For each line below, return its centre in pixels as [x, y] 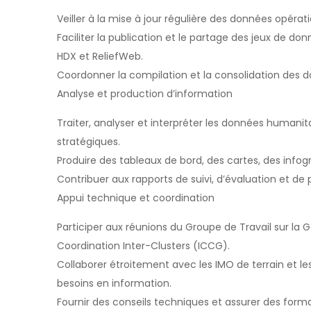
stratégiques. [89, 142]
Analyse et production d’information [145, 94]
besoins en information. [114, 283]
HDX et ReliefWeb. [100, 56]
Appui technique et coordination [136, 198]
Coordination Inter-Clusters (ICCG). [143, 246]
